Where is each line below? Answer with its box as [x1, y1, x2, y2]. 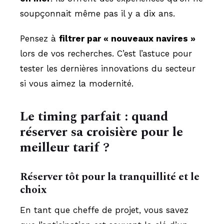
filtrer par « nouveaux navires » [59, 33, 195, 43]
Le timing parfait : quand [20, 106, 168, 126]
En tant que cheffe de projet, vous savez [20, 204, 188, 215]
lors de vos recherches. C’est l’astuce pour [20, 48, 192, 58]
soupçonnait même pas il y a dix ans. [20, 8, 175, 18]
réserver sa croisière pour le [20, 121, 183, 142]
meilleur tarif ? [20, 137, 109, 157]
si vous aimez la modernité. [20, 78, 133, 88]
